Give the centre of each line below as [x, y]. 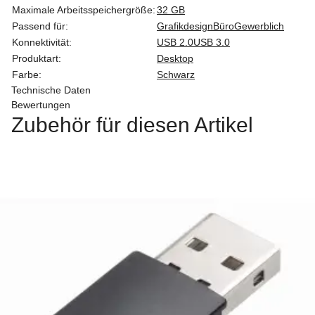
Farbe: [27, 75]
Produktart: [37, 59]
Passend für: [40, 26]
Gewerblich [259, 26]
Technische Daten [51, 90]
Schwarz [176, 75]
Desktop [175, 59]
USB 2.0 [175, 43]
